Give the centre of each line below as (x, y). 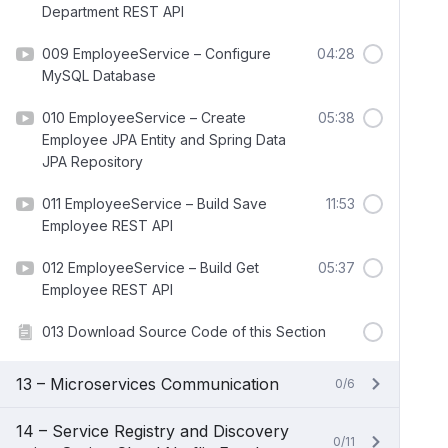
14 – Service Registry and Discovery (152, 431)
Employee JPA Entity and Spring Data (164, 139)
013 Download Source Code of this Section (184, 331)
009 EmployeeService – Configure (156, 53)
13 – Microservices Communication (147, 384)
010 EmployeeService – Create (144, 117)
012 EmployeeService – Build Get (150, 267)
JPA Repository (92, 161)
